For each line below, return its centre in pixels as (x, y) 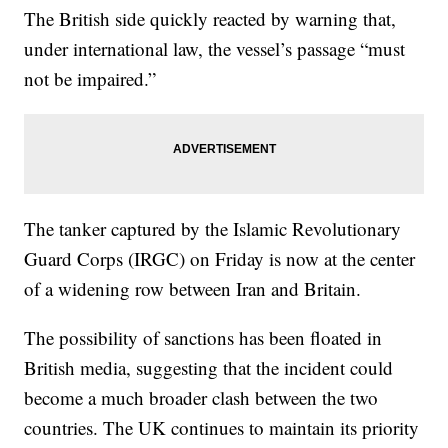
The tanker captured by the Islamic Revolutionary (213, 228)
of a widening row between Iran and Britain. (193, 288)
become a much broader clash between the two (201, 397)
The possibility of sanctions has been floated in (203, 337)
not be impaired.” (90, 78)
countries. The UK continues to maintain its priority (222, 427)
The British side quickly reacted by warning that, (210, 18)
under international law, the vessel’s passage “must (215, 48)
